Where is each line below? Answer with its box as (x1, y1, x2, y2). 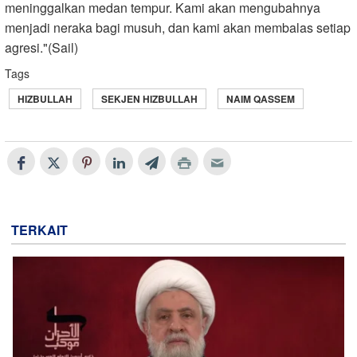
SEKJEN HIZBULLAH (101, 92, 198, 107)
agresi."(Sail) (5, 38, 78, 57)
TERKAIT (11, 221, 68, 240)
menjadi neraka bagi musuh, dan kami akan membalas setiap (5, 18, 351, 37)
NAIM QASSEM (226, 92, 295, 107)
